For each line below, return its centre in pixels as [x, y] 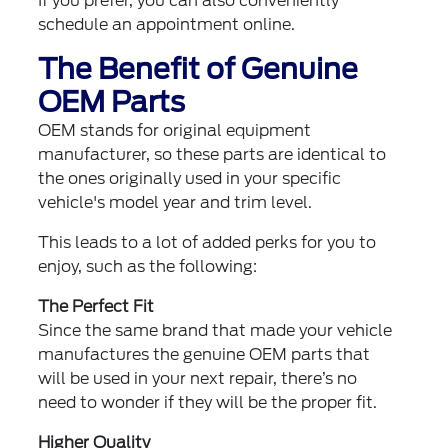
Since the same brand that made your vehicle [215, 330]
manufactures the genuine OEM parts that [204, 354]
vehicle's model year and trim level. [175, 202]
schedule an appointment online [165, 24]
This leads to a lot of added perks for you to [207, 242]
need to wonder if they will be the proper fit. [208, 402]
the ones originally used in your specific [190, 178]
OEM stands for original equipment [175, 130]
